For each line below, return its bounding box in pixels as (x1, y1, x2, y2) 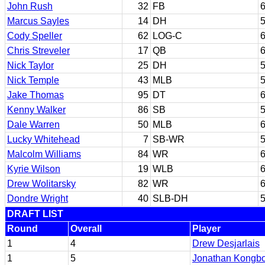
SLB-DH (153, 193, 188, 203)
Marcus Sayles (7, 16, 69, 26)
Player (192, 224, 221, 234)
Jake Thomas (7, 90, 64, 100)
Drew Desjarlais (192, 238, 260, 248)
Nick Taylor (7, 60, 54, 70)
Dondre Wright (7, 193, 68, 203)
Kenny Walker (7, 105, 66, 115)
